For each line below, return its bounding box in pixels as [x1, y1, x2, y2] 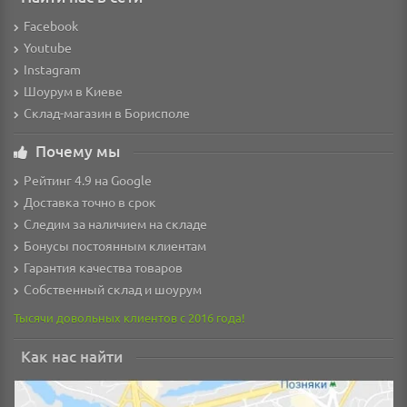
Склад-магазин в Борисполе [24, 104, 190, 122]
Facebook [24, 17, 78, 35]
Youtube [24, 39, 72, 56]
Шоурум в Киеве [24, 83, 123, 100]
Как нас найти [21, 346, 123, 368]
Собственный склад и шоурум [24, 281, 202, 298]
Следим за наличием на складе [24, 215, 207, 233]
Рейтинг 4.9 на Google [24, 172, 152, 189]
